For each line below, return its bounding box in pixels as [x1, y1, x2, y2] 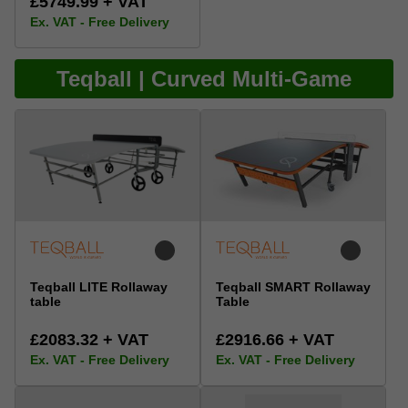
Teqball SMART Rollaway [216, 279, 371, 294]
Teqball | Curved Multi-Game [56, 66, 352, 92]
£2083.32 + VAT [30, 330, 148, 349]
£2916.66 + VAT [216, 330, 334, 349]
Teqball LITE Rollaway [30, 279, 168, 294]
